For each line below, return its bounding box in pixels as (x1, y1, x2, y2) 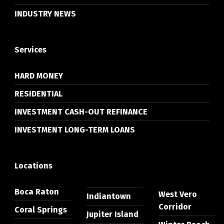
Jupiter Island (86, 209, 138, 219)
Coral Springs (14, 205, 67, 215)
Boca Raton (14, 187, 59, 197)
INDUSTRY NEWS (14, 9, 76, 19)
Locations (14, 161, 52, 171)
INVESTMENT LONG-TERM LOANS (14, 125, 135, 135)
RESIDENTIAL (14, 89, 62, 99)
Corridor (158, 202, 191, 212)
